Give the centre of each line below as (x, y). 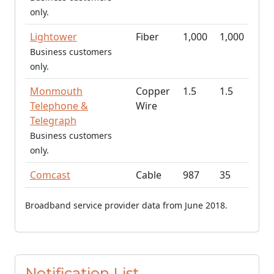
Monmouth (56, 91)
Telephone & (59, 106)
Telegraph (53, 120)
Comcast (50, 175)
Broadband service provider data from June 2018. (126, 205)
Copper (153, 91)
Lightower (54, 37)
